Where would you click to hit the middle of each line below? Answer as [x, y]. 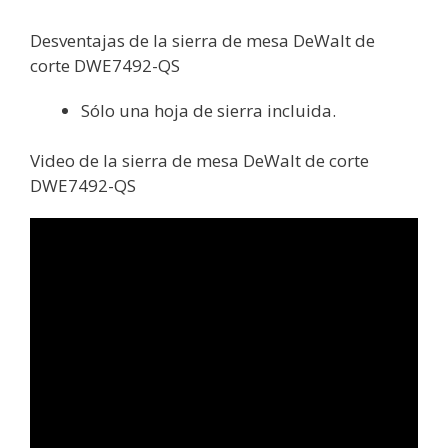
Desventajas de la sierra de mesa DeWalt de [202, 40]
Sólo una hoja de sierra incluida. [208, 110]
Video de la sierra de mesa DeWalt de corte [199, 161]
